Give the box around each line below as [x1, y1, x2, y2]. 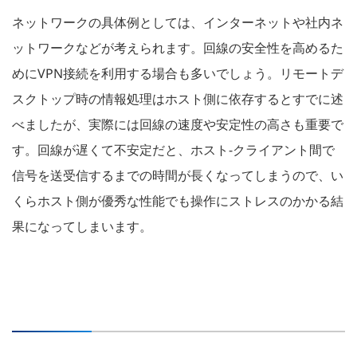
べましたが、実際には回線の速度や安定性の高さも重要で [12, 116, 343, 134]
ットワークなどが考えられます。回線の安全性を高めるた [12, 39, 343, 57]
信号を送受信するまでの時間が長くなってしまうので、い [12, 167, 343, 185]
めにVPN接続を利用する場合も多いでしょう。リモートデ [12, 65, 343, 83]
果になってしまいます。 [12, 218, 152, 236]
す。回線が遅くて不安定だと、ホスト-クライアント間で [12, 141, 335, 159]
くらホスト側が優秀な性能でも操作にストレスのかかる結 [12, 192, 343, 210]
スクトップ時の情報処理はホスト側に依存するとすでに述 [12, 90, 343, 108]
